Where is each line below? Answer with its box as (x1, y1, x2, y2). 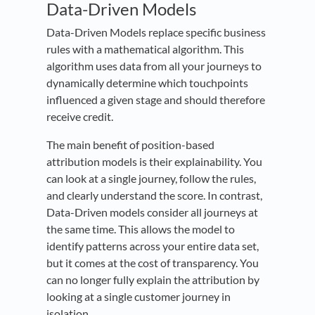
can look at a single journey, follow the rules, (46, 172, 256, 186)
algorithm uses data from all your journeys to (46, 59, 262, 73)
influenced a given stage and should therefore (46, 93, 265, 107)
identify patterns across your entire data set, (46, 239, 259, 253)
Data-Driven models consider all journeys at (46, 205, 258, 219)
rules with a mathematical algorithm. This (46, 42, 244, 56)
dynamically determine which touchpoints (46, 76, 248, 90)
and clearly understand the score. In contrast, (46, 188, 262, 202)
